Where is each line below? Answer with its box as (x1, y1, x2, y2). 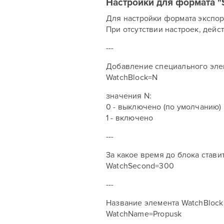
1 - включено (106, 113, 153, 123)
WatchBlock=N (106, 72, 158, 82)
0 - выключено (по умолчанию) (106, 102, 221, 112)
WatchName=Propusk (106, 209, 182, 219)
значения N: (106, 91, 152, 101)
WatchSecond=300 (106, 161, 174, 171)
